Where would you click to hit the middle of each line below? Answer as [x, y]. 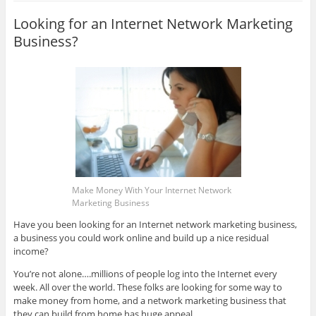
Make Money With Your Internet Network [151, 190]
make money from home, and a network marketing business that [150, 301]
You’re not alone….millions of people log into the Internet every [145, 274]
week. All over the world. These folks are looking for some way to [147, 287]
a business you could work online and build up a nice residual [141, 238]
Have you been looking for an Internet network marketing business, [155, 225]
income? [31, 251]
